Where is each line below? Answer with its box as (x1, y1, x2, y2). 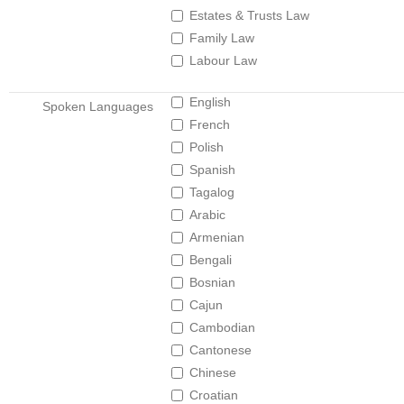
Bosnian (189, 275, 235, 289)
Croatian (189, 388, 238, 402)
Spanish (189, 162, 235, 177)
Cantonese (189, 343, 252, 357)
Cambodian (189, 320, 255, 335)
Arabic (189, 207, 225, 222)
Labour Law (189, 53, 257, 68)
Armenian (189, 230, 244, 244)
